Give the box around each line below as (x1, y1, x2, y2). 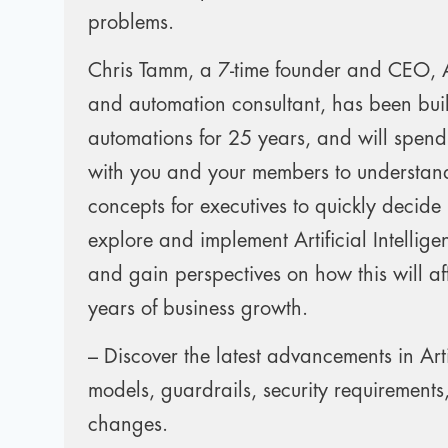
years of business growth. (88, 298, 308, 319)
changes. (88, 414, 168, 435)
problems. (88, 12, 174, 33)
